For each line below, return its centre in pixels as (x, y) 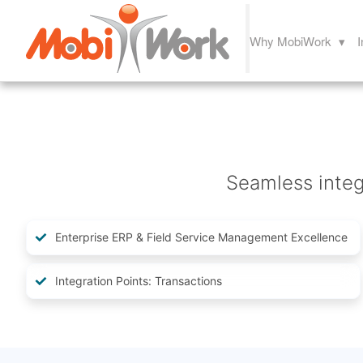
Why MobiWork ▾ (298, 41)
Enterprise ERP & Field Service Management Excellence (201, 237)
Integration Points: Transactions (139, 281)
